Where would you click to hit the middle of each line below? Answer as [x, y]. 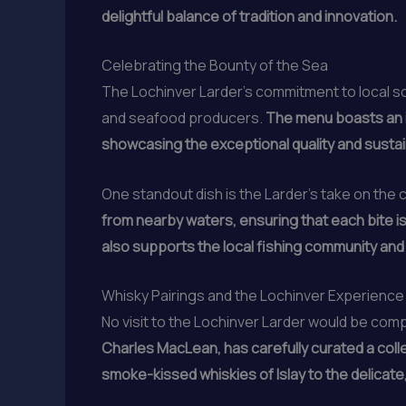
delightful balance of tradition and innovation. [249, 16]
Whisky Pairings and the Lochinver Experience [253, 296]
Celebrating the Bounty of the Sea [215, 66]
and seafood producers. [184, 118]
